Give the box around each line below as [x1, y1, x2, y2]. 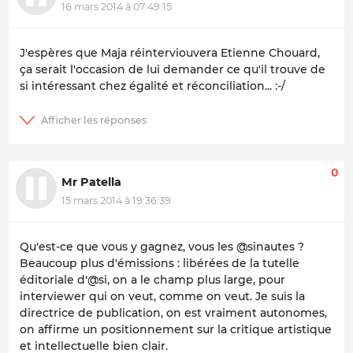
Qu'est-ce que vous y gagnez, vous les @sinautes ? [20, 239, 304, 254]
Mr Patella [61, 174, 121, 189]
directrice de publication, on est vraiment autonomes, [20, 305, 327, 320]
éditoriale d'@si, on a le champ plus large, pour [20, 272, 285, 287]
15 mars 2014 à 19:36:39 [61, 195, 171, 207]
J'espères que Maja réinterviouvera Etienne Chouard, [20, 45, 320, 60]
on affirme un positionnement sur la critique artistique [20, 321, 332, 336]
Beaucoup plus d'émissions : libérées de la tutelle [20, 255, 299, 270]
